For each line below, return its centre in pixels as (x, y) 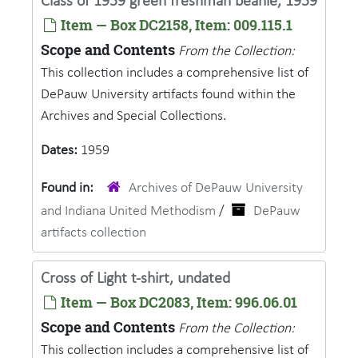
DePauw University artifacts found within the (168, 95)
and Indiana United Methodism (128, 211)
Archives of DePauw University (216, 188)
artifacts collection (93, 233)
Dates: (61, 151)
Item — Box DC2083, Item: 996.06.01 (177, 302)
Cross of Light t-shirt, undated (135, 279)
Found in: (69, 188)
